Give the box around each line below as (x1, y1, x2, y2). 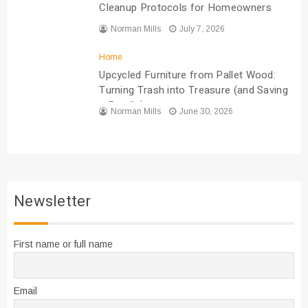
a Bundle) (99, 98, 144, 113)
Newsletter (14, 190, 91, 213)
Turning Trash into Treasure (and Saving (99, 82, 288, 98)
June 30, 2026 (179, 107, 234, 117)
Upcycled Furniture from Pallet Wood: (99, 67, 276, 83)
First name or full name (14, 239, 113, 250)
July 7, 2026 (179, 24, 225, 34)
